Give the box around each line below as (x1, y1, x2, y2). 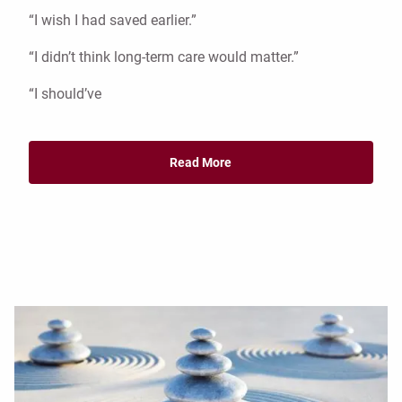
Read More (170, 155, 232, 170)
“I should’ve (29, 85, 101, 103)
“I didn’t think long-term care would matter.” (29, 48, 299, 66)
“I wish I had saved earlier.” (29, 12, 197, 30)
